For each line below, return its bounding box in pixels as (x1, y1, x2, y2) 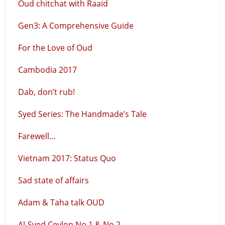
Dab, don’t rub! (18, 86, 75, 97)
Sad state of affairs (18, 175, 89, 186)
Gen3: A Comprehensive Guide (18, 20, 134, 31)
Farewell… (18, 131, 56, 142)
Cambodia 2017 (18, 64, 77, 75)
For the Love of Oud (18, 42, 92, 53)
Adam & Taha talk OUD (18, 197, 104, 208)
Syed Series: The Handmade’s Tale (18, 108, 147, 120)
